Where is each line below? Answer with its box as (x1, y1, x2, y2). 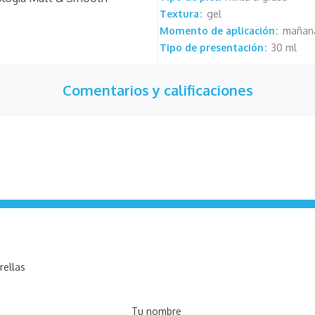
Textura (159, 7, 199, 20)
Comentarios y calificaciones (62, 80, 253, 99)
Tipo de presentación (159, 41, 264, 53)
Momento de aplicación (159, 24, 275, 37)
